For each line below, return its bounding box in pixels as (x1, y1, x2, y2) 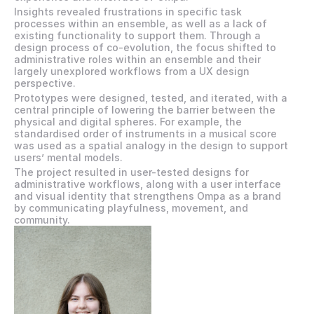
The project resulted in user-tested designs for (14, 166, 249, 178)
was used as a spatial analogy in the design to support (14, 139, 288, 151)
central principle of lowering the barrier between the (14, 104, 275, 116)
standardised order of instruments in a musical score (14, 128, 277, 139)
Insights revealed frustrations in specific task (14, 6, 242, 18)
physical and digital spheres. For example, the (14, 116, 242, 128)
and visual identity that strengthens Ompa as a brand (14, 190, 281, 202)
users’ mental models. (14, 151, 123, 163)
